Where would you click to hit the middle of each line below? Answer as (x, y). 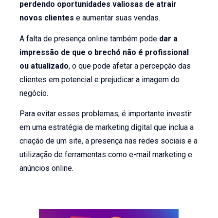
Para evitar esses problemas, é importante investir (106, 114)
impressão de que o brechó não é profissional (104, 52)
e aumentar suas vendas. (117, 18)
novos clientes (47, 18)
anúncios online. (47, 168)
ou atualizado (44, 66)
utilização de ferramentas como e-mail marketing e (106, 155)
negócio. (34, 93)
